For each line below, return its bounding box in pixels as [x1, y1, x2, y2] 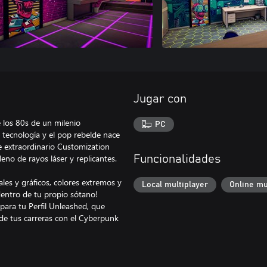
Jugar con [133, 92, 187, 105]
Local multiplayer [142, 181, 208, 190]
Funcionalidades [133, 153, 221, 166]
